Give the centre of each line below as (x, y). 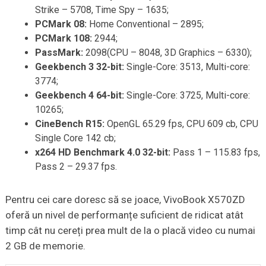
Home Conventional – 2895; (145, 24)
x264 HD (54, 153)
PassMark (58, 53)
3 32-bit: (105, 67)
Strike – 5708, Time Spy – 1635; (102, 10)
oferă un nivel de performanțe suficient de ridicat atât (124, 215)
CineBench (59, 124)
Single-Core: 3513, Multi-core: (187, 67)
